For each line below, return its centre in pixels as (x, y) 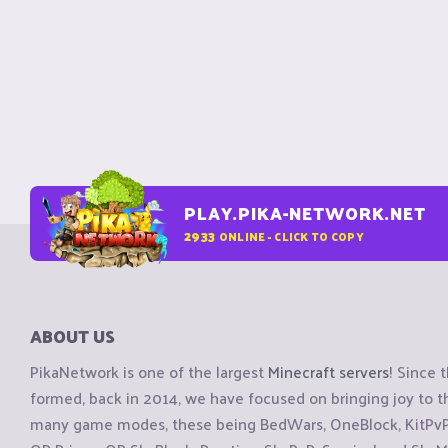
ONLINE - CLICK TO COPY (291, 235)
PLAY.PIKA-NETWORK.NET (305, 213)
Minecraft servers (328, 372)
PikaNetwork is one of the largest (149, 372)
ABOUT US (72, 336)
